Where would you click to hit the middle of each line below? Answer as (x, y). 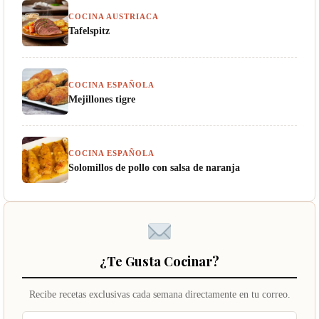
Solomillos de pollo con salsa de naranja (154, 167)
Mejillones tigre (102, 99)
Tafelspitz (89, 30)
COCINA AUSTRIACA (114, 16)
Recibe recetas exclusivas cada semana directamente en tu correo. (159, 294)
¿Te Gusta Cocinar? (159, 261)
